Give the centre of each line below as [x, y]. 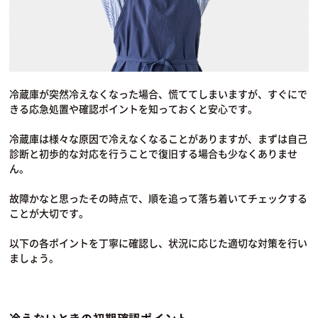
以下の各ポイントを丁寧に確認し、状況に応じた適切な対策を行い [159, 242]
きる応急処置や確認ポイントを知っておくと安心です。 [134, 108]
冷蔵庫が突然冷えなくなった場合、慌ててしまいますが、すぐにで [159, 93]
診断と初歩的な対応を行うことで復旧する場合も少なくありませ [154, 153]
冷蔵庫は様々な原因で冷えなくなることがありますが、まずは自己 [159, 138]
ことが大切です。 [49, 213]
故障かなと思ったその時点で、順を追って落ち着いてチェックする [159, 198]
